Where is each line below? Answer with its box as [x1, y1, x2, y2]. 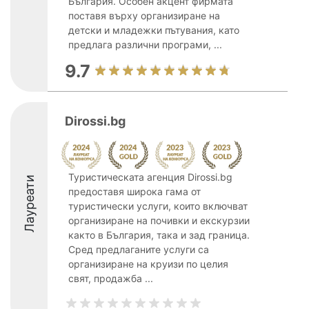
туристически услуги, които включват [68, 200, 248, 212]
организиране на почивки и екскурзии [68, 215, 250, 226]
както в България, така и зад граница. [68, 229, 250, 241]
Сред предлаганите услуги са [68, 243, 209, 255]
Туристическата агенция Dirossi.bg [68, 171, 232, 183]
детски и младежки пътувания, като [68, 24, 239, 36]
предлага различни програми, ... [68, 39, 222, 50]
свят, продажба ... [68, 272, 153, 284]
